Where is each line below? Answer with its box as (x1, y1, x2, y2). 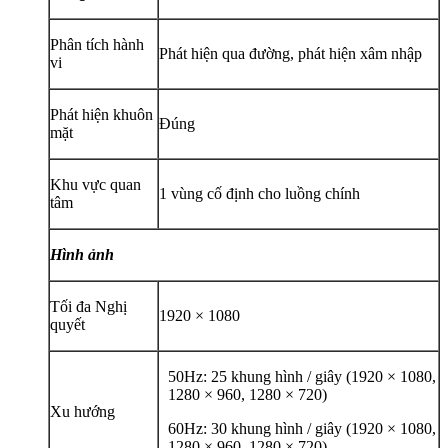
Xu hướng (50, 402, 115, 420)
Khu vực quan (50, 175, 141, 193)
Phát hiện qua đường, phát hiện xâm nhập (159, 44, 422, 62)
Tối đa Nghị (50, 297, 127, 315)
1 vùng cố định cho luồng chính (159, 184, 360, 202)
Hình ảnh (50, 245, 114, 263)
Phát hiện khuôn (50, 105, 153, 123)
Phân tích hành (50, 35, 144, 53)
